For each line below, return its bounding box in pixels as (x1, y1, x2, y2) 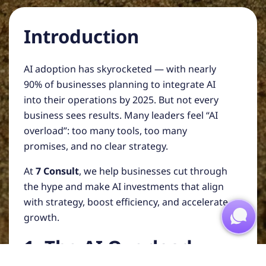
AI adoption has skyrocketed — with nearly (24, 62, 216, 75)
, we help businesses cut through (79, 164, 227, 178)
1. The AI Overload (24, 234, 192, 259)
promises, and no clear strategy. (24, 139, 168, 153)
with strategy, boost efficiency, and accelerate (24, 195, 228, 208)
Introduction (24, 23, 139, 49)
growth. (24, 210, 59, 224)
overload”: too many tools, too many (24, 123, 187, 137)
